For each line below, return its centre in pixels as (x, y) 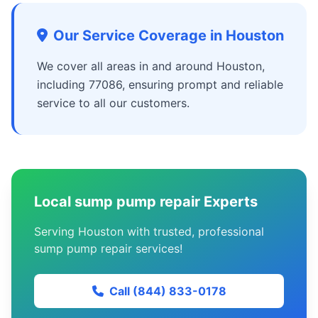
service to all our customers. (113, 103)
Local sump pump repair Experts (146, 202)
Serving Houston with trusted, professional (149, 231)
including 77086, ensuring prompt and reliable (160, 84)
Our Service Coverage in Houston (169, 35)
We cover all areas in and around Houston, (151, 66)
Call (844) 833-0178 (168, 291)
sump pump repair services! (108, 248)
